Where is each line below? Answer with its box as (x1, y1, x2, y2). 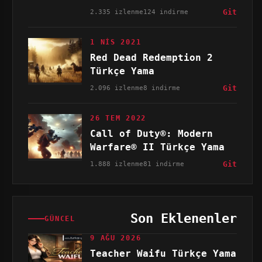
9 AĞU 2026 (90, 234, 142, 242)
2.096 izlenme (90, 84, 144, 92)
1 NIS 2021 (90, 38, 142, 46)
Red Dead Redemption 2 (90, 52, 213, 63)
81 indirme (143, 160, 185, 168)
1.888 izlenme (90, 160, 144, 168)
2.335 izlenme (90, 8, 144, 16)
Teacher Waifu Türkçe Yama (90, 248, 237, 259)
